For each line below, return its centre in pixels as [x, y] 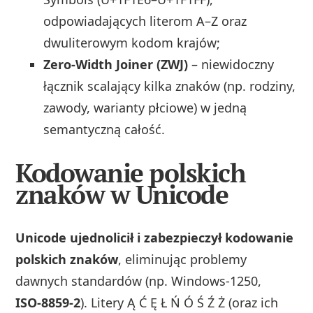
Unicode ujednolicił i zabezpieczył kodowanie [155, 237]
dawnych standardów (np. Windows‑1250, [139, 281]
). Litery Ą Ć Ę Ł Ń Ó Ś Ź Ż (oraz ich [180, 302]
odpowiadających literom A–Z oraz [145, 21]
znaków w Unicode [122, 195]
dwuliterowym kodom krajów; [132, 43]
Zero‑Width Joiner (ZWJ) [116, 65]
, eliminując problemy [183, 259]
